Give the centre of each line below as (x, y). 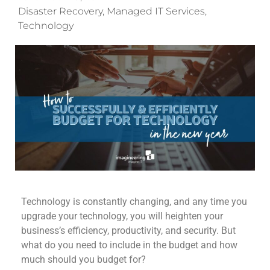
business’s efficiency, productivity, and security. (120, 230)
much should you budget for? (83, 259)
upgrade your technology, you (83, 216)
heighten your (193, 216)
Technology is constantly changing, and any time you (134, 201)
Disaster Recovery (60, 11)
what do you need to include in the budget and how (129, 245)
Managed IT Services (156, 11)
